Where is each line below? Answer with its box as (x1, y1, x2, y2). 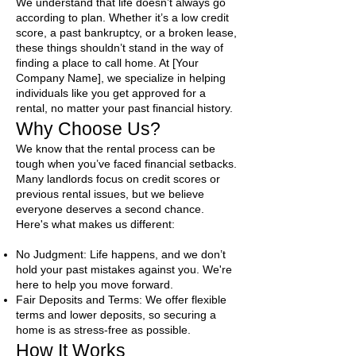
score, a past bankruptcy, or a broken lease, (16, 26, 237, 40)
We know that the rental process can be (16, 142, 215, 156)
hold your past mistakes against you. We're (16, 263, 232, 277)
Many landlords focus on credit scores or (16, 172, 220, 186)
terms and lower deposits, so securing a (16, 308, 216, 322)
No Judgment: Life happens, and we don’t (16, 248, 226, 261)
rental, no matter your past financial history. (16, 102, 233, 115)
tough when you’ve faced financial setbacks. (16, 157, 237, 171)
